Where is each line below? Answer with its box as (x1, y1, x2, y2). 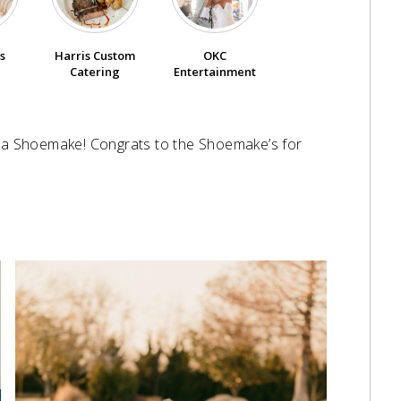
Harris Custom (55, 47, 135, 64)
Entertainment (174, 64, 256, 81)
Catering (70, 64, 120, 81)
